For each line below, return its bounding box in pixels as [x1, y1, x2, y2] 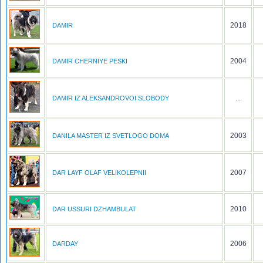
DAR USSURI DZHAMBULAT [52, 205, 136, 213]
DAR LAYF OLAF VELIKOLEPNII [52, 169, 146, 176]
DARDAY [52, 240, 78, 247]
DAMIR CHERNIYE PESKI [52, 58, 127, 65]
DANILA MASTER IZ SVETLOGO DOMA [52, 132, 169, 139]
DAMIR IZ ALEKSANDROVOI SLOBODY [52, 95, 169, 102]
